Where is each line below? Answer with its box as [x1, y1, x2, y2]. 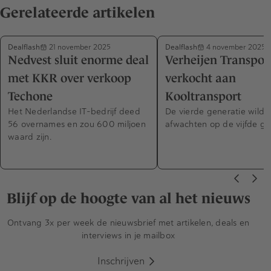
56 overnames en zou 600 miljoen [8, 119, 146, 130]
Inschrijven [97, 255, 145, 268]
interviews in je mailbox [82, 230, 175, 241]
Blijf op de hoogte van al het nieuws [6, 190, 250, 207]
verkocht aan [165, 71, 236, 85]
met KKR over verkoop [8, 71, 131, 85]
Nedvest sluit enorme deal [8, 53, 149, 67]
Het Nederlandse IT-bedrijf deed [8, 106, 140, 117]
